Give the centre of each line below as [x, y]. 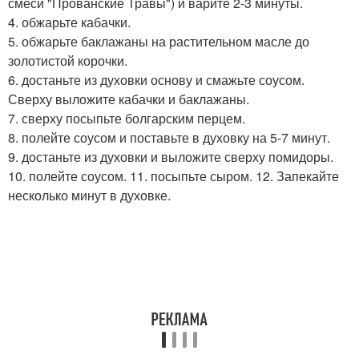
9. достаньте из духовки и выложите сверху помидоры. [171, 157]
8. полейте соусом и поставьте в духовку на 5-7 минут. [169, 138]
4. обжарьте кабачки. [69, 22]
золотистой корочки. [68, 61]
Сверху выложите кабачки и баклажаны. [129, 99]
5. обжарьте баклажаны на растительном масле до [159, 42]
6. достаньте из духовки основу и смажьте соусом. [156, 80]
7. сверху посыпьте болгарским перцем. [127, 119]
